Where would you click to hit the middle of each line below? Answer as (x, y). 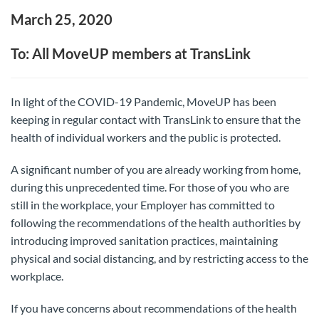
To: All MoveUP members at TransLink (131, 53)
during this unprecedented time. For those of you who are (150, 187)
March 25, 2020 (62, 19)
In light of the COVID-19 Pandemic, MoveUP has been (143, 101)
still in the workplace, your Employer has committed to (143, 205)
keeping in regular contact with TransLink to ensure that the (156, 119)
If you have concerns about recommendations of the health (154, 308)
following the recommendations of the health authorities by (156, 223)
